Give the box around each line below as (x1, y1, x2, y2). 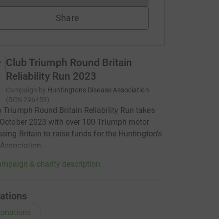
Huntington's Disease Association (47, 86, 149, 94)
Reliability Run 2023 (5, 70, 97, 82)
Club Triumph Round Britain (5, 57, 132, 68)
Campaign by (5, 86, 46, 94)
